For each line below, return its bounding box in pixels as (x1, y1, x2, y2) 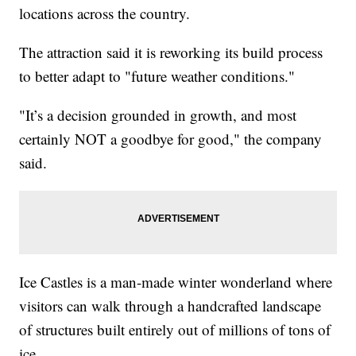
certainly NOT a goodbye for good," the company (19, 128, 323, 149)
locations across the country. (19, 2, 191, 23)
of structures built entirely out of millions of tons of (19, 319, 331, 339)
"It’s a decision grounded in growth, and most (19, 104, 297, 125)
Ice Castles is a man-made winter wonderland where (19, 271, 333, 292)
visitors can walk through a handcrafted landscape (19, 295, 322, 315)
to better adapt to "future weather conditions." (19, 65, 296, 86)
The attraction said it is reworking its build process (19, 41, 323, 62)
